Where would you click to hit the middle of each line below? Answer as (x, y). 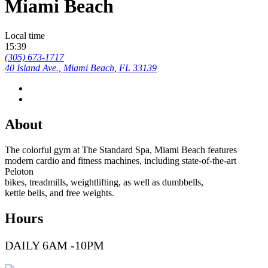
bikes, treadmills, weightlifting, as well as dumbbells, (104, 182)
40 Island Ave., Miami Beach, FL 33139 (81, 68)
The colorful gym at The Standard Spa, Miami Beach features (121, 150)
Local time (25, 35)
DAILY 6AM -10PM (54, 245)
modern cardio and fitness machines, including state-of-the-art (121, 160)
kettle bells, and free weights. (60, 193)
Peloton (19, 171)
